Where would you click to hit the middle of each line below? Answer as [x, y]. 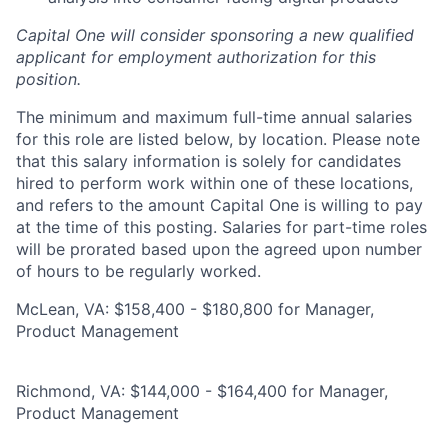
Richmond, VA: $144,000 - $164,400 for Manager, [202, 391]
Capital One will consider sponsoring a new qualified [215, 35]
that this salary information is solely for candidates [208, 161]
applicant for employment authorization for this [196, 57]
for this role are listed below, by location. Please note [218, 139]
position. [48, 79]
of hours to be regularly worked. [138, 271]
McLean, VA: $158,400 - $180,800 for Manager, [195, 309]
